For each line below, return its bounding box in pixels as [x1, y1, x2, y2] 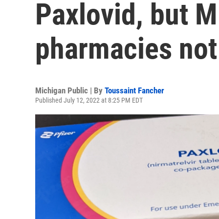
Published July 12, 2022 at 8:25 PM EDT [35, 96, 143, 104]
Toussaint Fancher [105, 86, 164, 95]
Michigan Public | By [35, 86, 105, 95]
